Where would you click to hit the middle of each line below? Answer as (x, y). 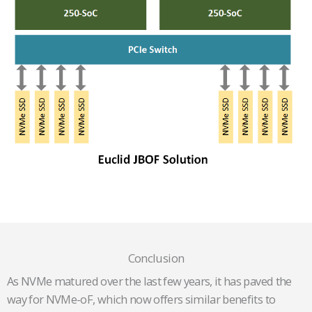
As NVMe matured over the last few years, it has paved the (149, 281)
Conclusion (156, 258)
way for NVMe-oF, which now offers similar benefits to (141, 299)
